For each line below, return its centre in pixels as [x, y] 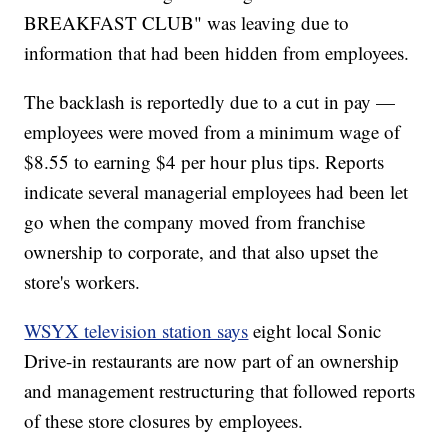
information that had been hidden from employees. [217, 53]
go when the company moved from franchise [195, 222]
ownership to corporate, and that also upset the [201, 252]
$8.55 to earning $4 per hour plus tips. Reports [204, 162]
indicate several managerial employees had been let [216, 192]
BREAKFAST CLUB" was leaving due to [187, 23]
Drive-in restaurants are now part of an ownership [212, 361]
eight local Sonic [317, 331]
